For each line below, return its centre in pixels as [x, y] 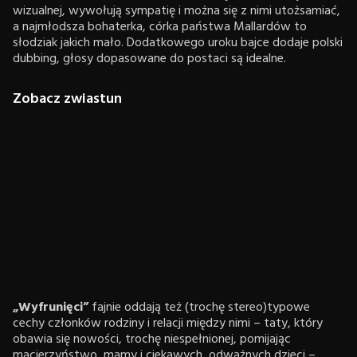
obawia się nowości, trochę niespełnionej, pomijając [152, 340]
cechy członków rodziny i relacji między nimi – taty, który [168, 324]
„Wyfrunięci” [52, 308]
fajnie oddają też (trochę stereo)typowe [201, 308]
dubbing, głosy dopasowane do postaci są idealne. [149, 59]
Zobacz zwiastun [67, 100]
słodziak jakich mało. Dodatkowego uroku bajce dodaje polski [178, 43]
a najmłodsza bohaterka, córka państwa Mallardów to [160, 27]
